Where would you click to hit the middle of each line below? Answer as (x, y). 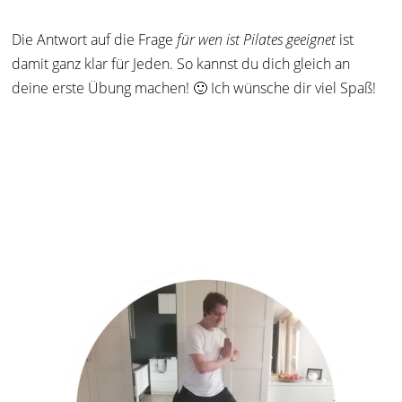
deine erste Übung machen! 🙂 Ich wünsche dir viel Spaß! (194, 88)
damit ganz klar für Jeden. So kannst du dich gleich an (181, 64)
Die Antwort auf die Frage (95, 40)
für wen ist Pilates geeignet (257, 40)
